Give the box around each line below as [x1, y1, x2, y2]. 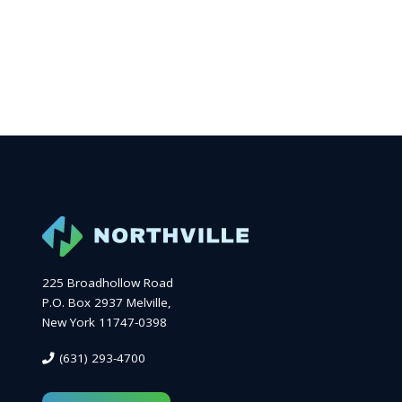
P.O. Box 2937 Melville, [42, 293, 171, 310]
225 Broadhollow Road [42, 274, 173, 291]
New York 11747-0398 [42, 313, 167, 330]
